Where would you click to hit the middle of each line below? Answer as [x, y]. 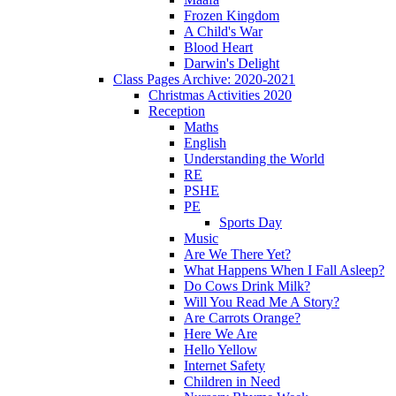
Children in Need [232, 381]
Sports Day [251, 222]
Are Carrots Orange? [242, 317]
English [205, 142]
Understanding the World [254, 158]
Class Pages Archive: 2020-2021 [204, 79]
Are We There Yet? [237, 254]
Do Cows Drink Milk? [247, 286]
